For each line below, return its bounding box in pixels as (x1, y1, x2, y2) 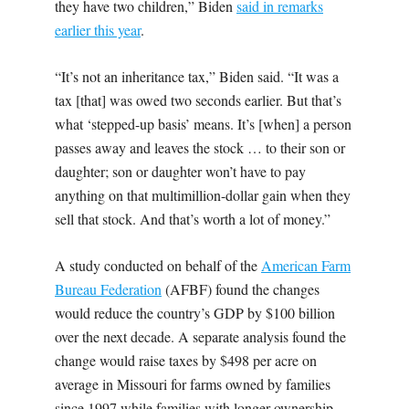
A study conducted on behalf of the (55, 255, 261, 275)
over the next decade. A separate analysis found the (55, 326, 346, 346)
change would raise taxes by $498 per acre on (55, 350, 317, 370)
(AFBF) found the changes (162, 278, 320, 299)
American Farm (261, 255, 351, 275)
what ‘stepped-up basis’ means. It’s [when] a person (55, 113, 351, 133)
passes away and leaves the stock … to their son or (55, 137, 345, 157)
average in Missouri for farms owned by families (55, 373, 330, 393)
